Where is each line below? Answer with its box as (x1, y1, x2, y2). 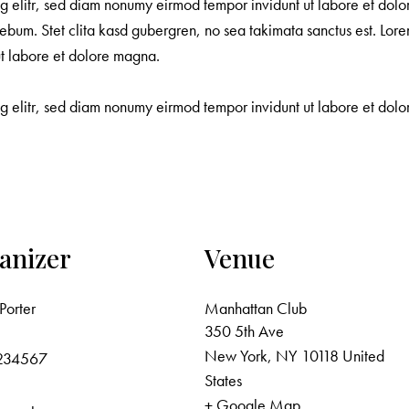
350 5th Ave (204, 320, 284, 342)
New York (204, 345, 267, 367)
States (204, 370, 242, 392)
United (342, 345, 384, 367)
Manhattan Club (204, 298, 307, 320)
